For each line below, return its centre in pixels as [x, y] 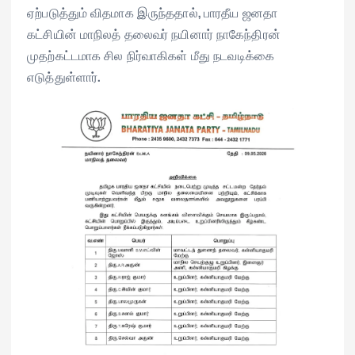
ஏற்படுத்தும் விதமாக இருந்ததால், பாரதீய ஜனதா [153, 11]
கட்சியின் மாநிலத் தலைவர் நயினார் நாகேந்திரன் [154, 33]
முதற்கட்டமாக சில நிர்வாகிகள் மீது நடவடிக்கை [151, 54]
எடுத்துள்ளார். [64, 76]
